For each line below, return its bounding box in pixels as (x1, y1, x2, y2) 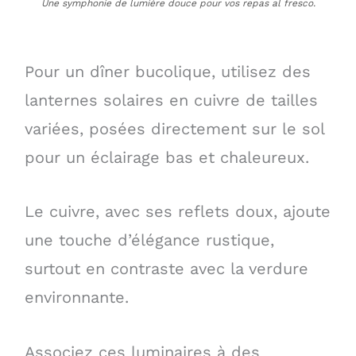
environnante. (24, 288, 129, 308)
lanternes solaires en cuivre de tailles (24, 91, 318, 110)
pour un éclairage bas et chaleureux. (24, 148, 309, 168)
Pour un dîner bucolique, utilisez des (24, 62, 311, 82)
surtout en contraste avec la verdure (24, 259, 308, 279)
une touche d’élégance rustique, (24, 230, 274, 250)
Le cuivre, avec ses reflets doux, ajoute (24, 202, 331, 222)
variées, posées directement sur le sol (24, 119, 324, 139)
